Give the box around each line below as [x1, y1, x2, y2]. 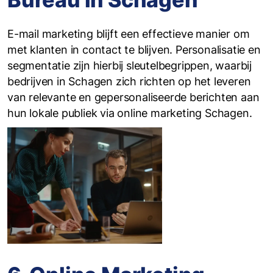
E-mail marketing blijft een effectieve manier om [7, 27, 250, 40]
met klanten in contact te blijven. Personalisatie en [7, 43, 261, 56]
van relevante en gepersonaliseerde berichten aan [7, 91, 260, 104]
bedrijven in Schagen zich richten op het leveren [7, 75, 251, 88]
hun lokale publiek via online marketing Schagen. [7, 107, 252, 119]
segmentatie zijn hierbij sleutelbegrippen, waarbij [7, 59, 252, 72]
